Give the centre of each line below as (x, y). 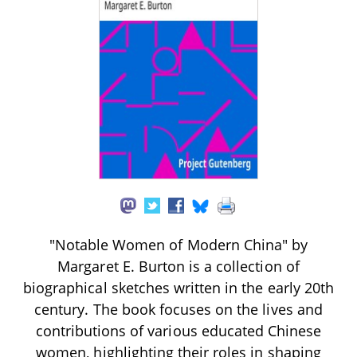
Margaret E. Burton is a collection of (178, 266)
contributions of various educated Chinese (178, 330)
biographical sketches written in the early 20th (178, 287)
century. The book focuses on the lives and (178, 309)
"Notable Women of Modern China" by (178, 244)
